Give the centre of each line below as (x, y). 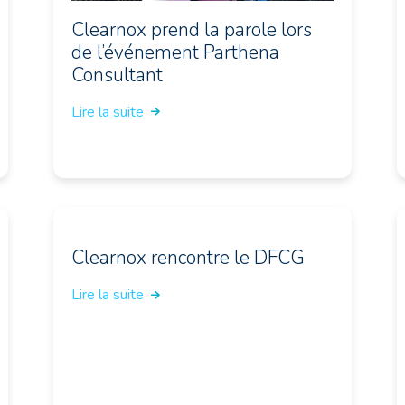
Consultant (117, 75)
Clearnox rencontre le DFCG (188, 258)
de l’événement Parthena (175, 52)
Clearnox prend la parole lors (191, 29)
